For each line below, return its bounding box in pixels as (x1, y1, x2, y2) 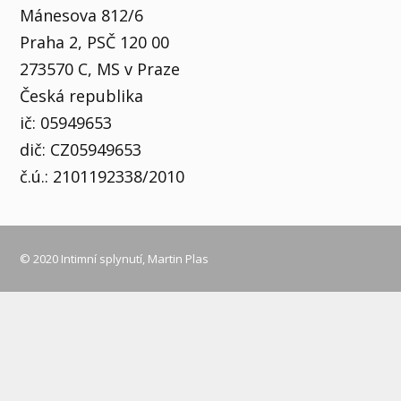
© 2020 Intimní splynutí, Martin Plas (20, 250, 209, 267)
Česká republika (20, 84, 144, 107)
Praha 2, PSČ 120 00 (20, 30, 175, 53)
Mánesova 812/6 (20, 4, 144, 26)
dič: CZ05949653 (20, 138, 142, 160)
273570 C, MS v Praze (20, 57, 181, 80)
